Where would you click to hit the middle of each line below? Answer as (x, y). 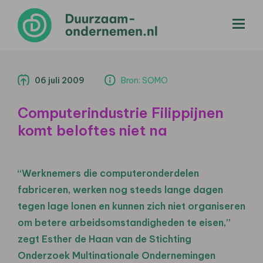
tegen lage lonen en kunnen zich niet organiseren (131, 206)
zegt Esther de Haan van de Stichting (104, 239)
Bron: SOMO (144, 80)
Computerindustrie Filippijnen (121, 112)
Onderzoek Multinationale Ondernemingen (117, 255)
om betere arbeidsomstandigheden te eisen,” (124, 222)
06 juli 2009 (60, 80)
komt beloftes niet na (92, 130)
